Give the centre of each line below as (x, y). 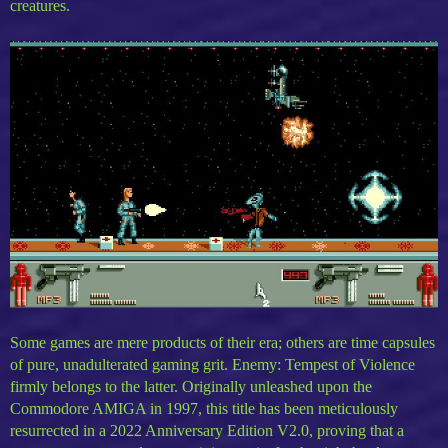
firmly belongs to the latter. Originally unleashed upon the (191, 387)
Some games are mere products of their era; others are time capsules (222, 343)
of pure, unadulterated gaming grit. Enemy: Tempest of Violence (212, 365)
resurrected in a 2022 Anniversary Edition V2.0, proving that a (207, 431)
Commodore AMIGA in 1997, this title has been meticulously (204, 409)
